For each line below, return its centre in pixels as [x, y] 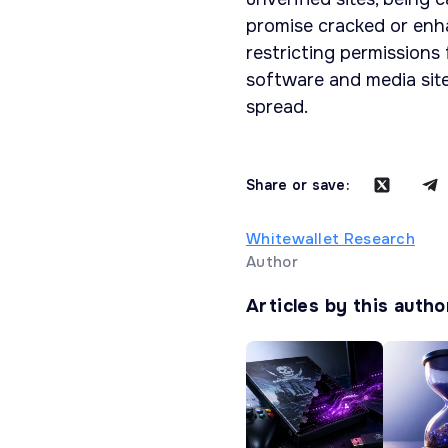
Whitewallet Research [330, 239]
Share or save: [298, 185]
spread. [277, 107]
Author [272, 262]
